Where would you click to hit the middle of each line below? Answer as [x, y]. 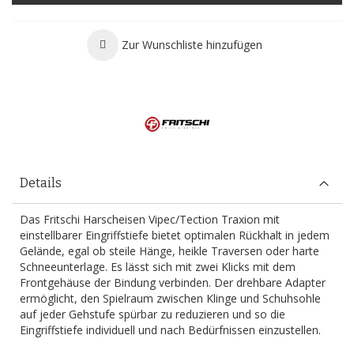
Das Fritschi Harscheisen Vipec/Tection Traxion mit [150, 219]
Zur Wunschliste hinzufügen [192, 45]
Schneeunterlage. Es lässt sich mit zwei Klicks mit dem [158, 267]
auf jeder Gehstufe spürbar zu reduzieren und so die [153, 314]
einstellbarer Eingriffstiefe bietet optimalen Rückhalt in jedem [175, 235]
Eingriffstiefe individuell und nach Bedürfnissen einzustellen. [170, 330]
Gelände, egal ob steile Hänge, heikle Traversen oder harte [169, 251]
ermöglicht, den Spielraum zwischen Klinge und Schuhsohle [170, 298]
